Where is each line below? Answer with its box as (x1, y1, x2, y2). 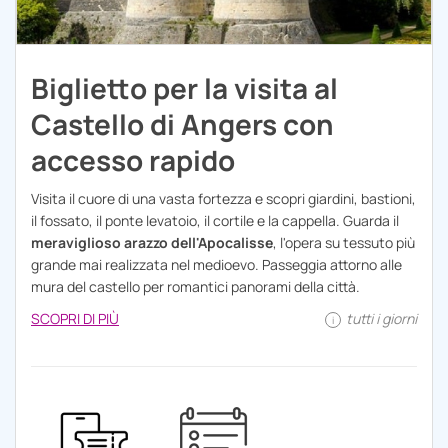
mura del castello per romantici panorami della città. (31, 277, 360, 297)
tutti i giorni (343, 309, 417, 329)
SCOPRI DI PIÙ (31, 309, 119, 329)
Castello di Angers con (31, 105, 334, 144)
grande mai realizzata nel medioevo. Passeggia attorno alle (31, 255, 402, 275)
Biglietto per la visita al (31, 69, 338, 108)
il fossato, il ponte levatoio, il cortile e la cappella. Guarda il (31, 211, 399, 231)
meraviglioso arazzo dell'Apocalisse (31, 233, 273, 253)
